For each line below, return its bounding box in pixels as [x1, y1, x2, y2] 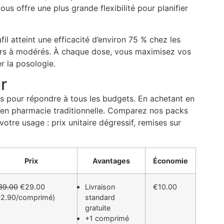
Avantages [92, 156, 130, 165]
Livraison [85, 182, 115, 191]
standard [85, 193, 115, 202]
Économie [153, 156, 188, 165]
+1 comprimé [85, 214, 129, 223]
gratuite [85, 203, 110, 212]
